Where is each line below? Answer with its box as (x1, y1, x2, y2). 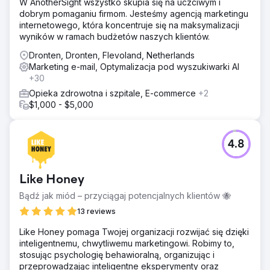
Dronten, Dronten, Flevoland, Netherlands (29, 50, 195, 60)
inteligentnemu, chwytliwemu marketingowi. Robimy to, (19, 238, 234, 248)
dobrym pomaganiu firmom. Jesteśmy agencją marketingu (19, 8, 248, 19)
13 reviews (77, 207, 116, 216)
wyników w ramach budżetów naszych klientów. (19, 31, 210, 42)
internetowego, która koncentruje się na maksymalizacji (19, 20, 239, 30)
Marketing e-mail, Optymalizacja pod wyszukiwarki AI (29, 61, 239, 72)
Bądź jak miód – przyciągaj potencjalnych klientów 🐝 (19, 190, 231, 201)
